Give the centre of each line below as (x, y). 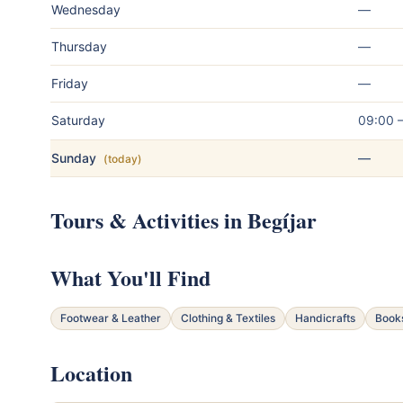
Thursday (79, 46)
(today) (123, 158)
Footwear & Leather (111, 318)
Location (91, 372)
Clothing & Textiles (228, 318)
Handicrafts (325, 318)
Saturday (78, 120)
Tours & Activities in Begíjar (184, 219)
